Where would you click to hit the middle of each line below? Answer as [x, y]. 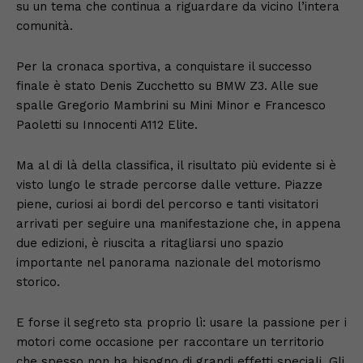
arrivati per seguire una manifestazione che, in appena [179, 223]
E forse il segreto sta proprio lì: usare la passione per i [181, 322]
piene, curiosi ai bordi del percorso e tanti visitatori [167, 204]
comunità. [45, 26]
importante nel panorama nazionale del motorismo [169, 262]
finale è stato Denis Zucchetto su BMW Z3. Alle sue [167, 85]
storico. [38, 282]
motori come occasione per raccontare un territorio [170, 342]
